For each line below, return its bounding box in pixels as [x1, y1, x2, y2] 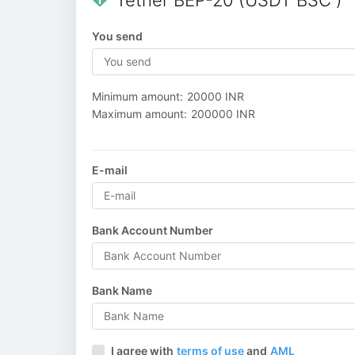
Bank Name [92, 283, 152, 297]
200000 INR [191, 106, 255, 120]
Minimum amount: [92, 89, 183, 103]
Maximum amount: [92, 106, 187, 120]
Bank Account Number [92, 223, 213, 237]
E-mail [92, 162, 128, 177]
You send [92, 29, 143, 43]
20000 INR [187, 89, 244, 103]
